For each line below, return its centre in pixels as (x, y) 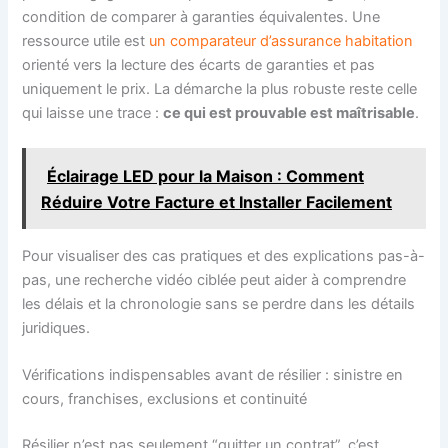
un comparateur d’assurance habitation (281, 40)
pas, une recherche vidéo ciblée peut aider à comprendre (214, 280)
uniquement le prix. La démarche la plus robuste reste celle (220, 88)
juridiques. (56, 328)
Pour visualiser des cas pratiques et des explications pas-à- (224, 256)
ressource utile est (86, 40)
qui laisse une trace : (93, 112)
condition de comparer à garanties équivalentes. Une (201, 16)
